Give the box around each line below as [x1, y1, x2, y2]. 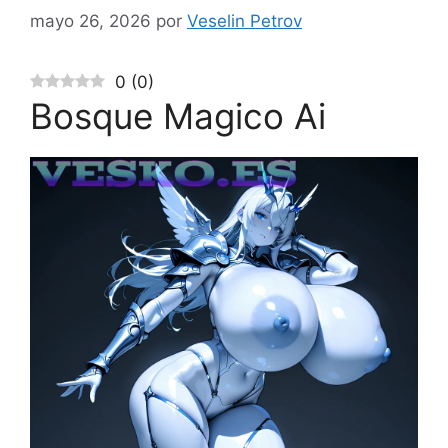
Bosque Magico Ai [30, 94, 326, 137]
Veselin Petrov [187, 10, 302, 31]
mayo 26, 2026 [30, 10, 151, 31]
